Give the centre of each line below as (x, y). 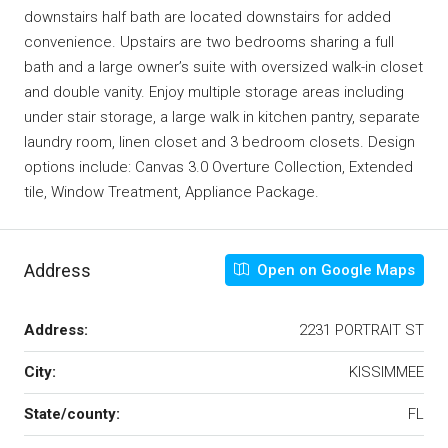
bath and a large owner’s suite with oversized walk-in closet (223, 67)
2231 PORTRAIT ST (361, 330)
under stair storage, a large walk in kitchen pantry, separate (222, 117)
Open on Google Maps (334, 270)
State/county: (72, 414)
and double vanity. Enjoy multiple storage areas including (214, 92)
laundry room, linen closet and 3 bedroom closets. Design (219, 142)
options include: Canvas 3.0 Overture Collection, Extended (218, 167)
